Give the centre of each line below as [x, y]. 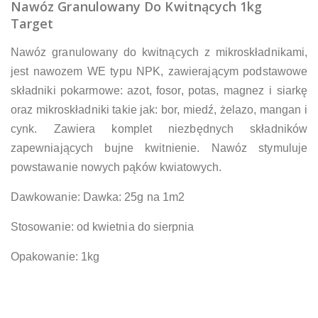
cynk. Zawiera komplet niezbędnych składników [159, 128]
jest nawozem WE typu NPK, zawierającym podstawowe [159, 71]
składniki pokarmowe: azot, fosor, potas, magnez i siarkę [159, 90]
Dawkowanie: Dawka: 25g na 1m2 [98, 197]
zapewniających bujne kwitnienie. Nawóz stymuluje [159, 148]
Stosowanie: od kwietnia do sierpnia [103, 226]
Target [32, 23]
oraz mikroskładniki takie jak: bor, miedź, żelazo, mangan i [159, 109]
